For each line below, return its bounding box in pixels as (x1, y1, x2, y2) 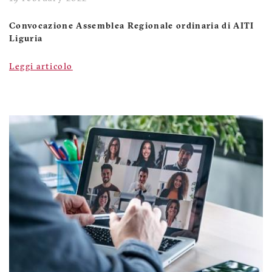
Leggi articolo (9, 62, 73, 72)
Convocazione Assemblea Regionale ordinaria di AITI (9, 21, 254, 31)
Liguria (9, 34, 43, 44)
